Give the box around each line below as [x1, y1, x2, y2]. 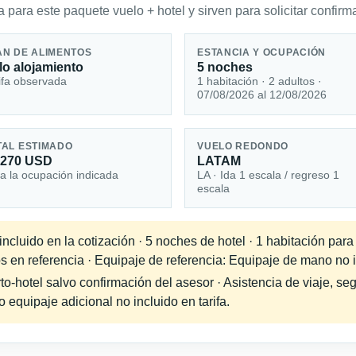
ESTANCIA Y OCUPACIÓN [197, 47, 327, 57]
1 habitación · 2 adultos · [197, 74, 323, 87]
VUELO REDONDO [197, 141, 289, 152]
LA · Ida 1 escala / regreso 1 [197, 168, 340, 182]
